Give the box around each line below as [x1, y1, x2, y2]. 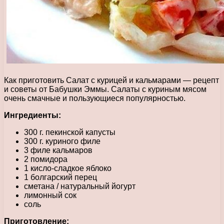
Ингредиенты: [4, 110, 61, 119]
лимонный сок [24, 190, 76, 199]
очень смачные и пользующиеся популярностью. [4, 93, 185, 102]
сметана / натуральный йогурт [24, 181, 135, 190]
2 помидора [24, 154, 67, 163]
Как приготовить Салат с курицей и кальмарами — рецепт [4, 75, 219, 84]
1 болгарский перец [24, 172, 97, 181]
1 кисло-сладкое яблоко [24, 163, 111, 172]
